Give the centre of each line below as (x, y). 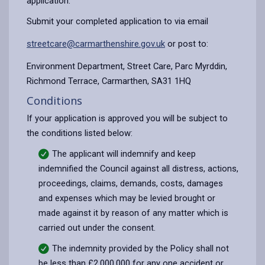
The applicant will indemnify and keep (124, 153)
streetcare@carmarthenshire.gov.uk (96, 43)
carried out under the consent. (97, 227)
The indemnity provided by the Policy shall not (140, 248)
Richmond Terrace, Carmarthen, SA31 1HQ (110, 81)
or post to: (187, 43)
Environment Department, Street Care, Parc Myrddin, (127, 66)
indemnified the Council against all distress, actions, (138, 168)
